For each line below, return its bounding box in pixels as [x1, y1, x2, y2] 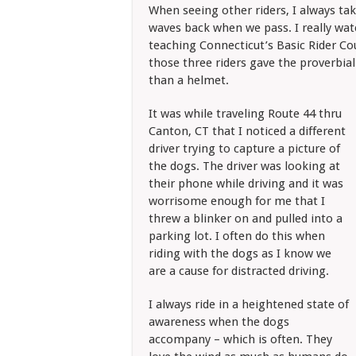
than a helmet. [149, 73, 229, 87]
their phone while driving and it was [149, 176, 343, 191]
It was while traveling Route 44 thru [149, 106, 342, 121]
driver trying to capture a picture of [149, 141, 340, 156]
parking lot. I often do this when [149, 229, 325, 243]
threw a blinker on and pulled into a [149, 211, 342, 226]
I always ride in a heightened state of [149, 297, 349, 311]
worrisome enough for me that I [149, 194, 325, 208]
